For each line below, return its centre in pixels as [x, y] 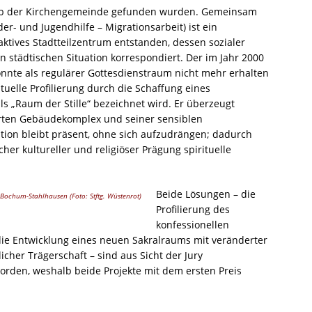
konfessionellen [193, 225]
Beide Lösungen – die [206, 194]
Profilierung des [193, 210]
